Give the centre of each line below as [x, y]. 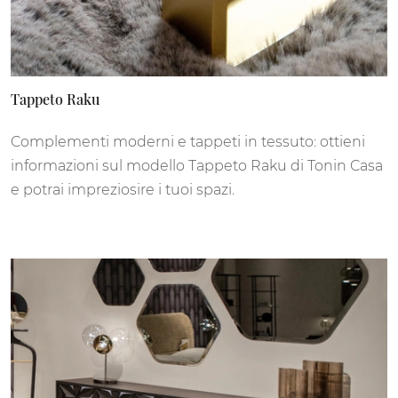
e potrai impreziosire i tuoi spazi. [123, 190]
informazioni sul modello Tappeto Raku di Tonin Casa [197, 166]
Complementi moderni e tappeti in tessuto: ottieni [188, 142]
